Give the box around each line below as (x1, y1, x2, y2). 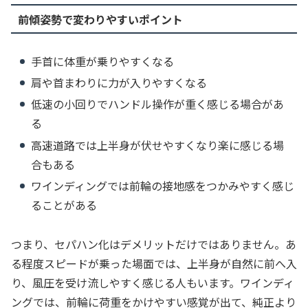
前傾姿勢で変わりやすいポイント (17, 10, 183, 27)
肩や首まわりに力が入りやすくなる (31, 74, 208, 91)
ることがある (31, 196, 98, 213)
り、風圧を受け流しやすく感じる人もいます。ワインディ (11, 274, 294, 291)
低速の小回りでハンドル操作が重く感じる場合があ (31, 96, 285, 113)
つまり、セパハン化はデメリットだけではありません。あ (11, 235, 296, 252)
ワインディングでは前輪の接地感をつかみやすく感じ (31, 177, 295, 194)
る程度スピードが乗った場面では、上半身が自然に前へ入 (11, 254, 297, 272)
